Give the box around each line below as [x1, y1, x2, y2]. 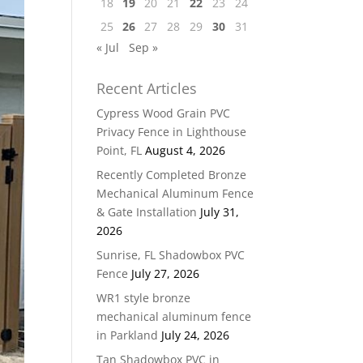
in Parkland [96, 327, 159, 343]
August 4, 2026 [145, 143, 226, 158]
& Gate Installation [96, 204, 198, 220]
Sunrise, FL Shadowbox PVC [96, 247, 246, 263]
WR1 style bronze [96, 290, 191, 305]
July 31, [200, 204, 240, 220]
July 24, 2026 [161, 327, 230, 343]
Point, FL [96, 143, 143, 158]
